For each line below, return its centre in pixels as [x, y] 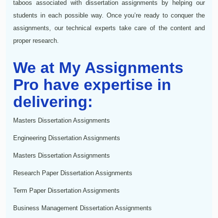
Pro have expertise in [92, 84]
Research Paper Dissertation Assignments [73, 173]
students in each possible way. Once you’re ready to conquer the [109, 15]
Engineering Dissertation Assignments [67, 138]
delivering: [53, 101]
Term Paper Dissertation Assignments [66, 190]
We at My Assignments [98, 67]
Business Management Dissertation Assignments [82, 208]
